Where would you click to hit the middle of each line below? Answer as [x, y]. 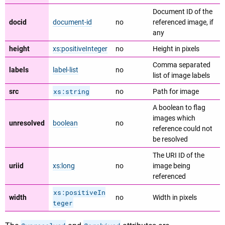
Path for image [176, 92]
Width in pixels [175, 198]
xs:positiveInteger [80, 49]
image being [172, 166]
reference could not [183, 129]
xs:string [71, 92]
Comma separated [182, 65]
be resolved [170, 140]
